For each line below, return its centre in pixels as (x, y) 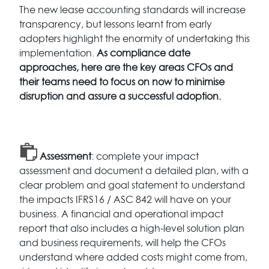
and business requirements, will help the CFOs (122, 243)
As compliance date (142, 53)
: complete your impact (145, 156)
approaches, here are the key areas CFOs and (126, 68)
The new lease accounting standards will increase (132, 10)
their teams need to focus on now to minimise (122, 82)
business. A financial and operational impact (121, 214)
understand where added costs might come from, (133, 257)
